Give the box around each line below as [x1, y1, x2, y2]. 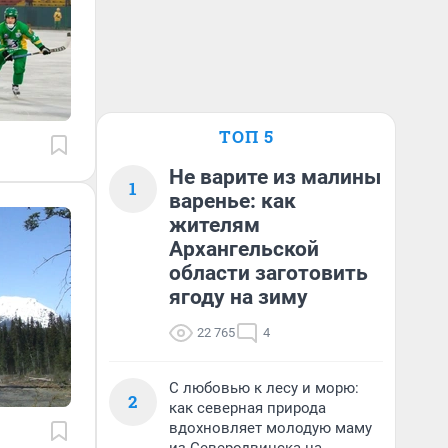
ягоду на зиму [169, 285, 308, 309]
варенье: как [169, 189, 296, 213]
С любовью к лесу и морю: [169, 379, 359, 397]
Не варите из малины [169, 165, 381, 189]
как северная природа [169, 399, 326, 417]
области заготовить [169, 261, 368, 285]
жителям [169, 213, 260, 237]
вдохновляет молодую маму [169, 419, 372, 437]
